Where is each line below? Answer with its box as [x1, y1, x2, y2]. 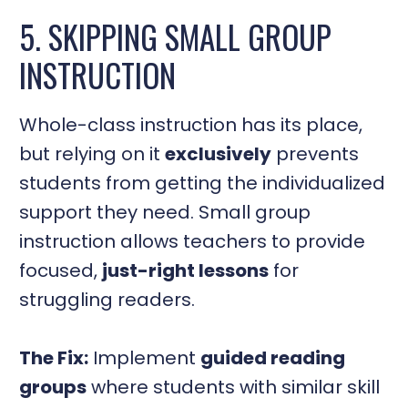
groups [19, 373, 87, 400]
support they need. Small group [19, 199, 311, 225]
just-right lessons [102, 257, 270, 283]
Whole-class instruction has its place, [19, 111, 363, 138]
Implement [88, 344, 201, 371]
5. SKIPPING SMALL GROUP [19, 13, 332, 61]
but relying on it [19, 140, 166, 167]
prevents [271, 140, 360, 167]
